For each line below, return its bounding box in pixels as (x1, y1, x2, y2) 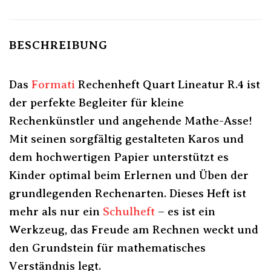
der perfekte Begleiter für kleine (9, 96, 184, 109)
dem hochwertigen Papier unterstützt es (9, 150, 229, 163)
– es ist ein (155, 204, 215, 218)
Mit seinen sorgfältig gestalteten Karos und (9, 132, 244, 145)
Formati (31, 77, 75, 91)
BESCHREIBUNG (9, 39, 108, 52)
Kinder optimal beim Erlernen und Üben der (9, 168, 249, 181)
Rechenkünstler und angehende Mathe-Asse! (9, 114, 252, 127)
